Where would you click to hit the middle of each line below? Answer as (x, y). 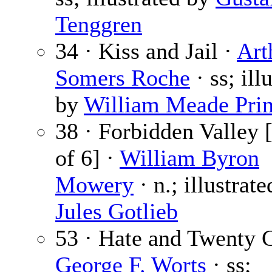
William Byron (189, 158)
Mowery (94, 185)
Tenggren (99, 25)
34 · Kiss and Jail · (146, 51)
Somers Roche (123, 78)
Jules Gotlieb (117, 212)
